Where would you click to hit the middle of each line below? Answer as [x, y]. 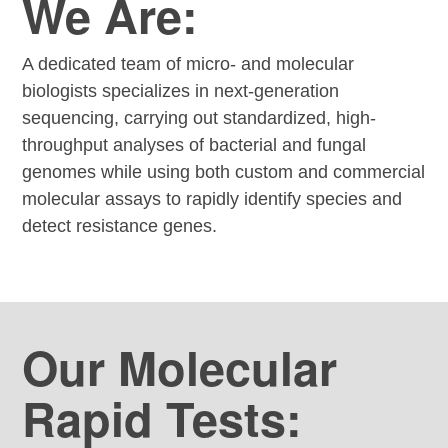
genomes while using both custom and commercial [223, 171]
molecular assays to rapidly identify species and [212, 198]
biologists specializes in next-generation [180, 90]
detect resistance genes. [119, 225]
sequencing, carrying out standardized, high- [199, 117]
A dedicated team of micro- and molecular [188, 63]
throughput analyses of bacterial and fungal [194, 144]
